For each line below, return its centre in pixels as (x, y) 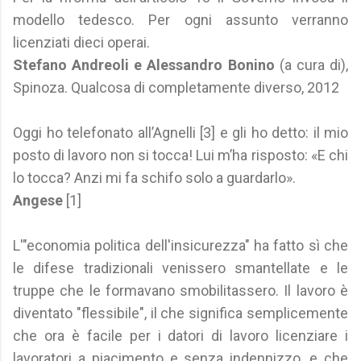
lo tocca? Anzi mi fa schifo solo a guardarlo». (154, 178)
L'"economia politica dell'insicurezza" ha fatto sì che (180, 245)
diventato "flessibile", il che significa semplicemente (180, 313)
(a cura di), (311, 65)
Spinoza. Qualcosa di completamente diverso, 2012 (176, 87)
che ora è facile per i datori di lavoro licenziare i (180, 336)
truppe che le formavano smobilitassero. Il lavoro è (180, 290)
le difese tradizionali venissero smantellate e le (180, 268)
